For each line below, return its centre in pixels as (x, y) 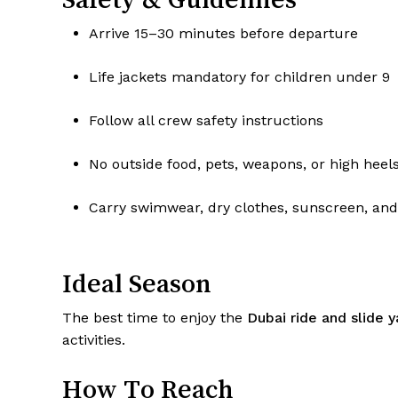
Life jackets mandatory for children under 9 (239, 77)
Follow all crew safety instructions (206, 121)
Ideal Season (137, 284)
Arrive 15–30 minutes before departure (223, 34)
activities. (94, 340)
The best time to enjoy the (155, 318)
